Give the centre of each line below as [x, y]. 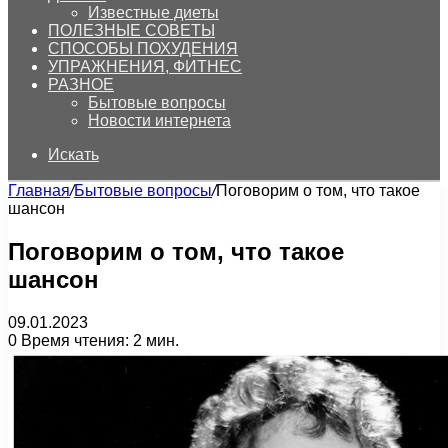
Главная [39, 190]
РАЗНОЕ [81, 84]
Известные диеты [153, 12]
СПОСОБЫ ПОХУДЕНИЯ [143, 48]
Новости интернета [159, 120]
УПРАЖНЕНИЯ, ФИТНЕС [145, 66]
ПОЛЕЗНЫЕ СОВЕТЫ [131, 30]
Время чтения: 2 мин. [98, 340]
